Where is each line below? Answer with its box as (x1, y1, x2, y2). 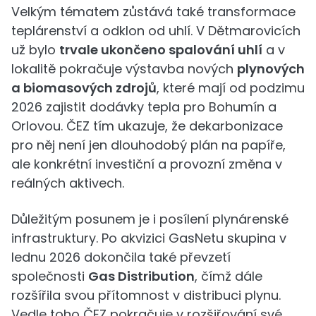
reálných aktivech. (11, 174, 124, 192)
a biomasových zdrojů (11, 79, 157, 97)
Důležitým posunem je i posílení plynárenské (11, 210, 288, 228)
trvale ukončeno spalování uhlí (59, 41, 262, 59)
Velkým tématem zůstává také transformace (11, 3, 296, 20)
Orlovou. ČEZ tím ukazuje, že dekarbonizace (11, 117, 283, 135)
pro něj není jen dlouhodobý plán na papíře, (11, 136, 286, 154)
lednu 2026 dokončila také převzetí (11, 248, 231, 266)
